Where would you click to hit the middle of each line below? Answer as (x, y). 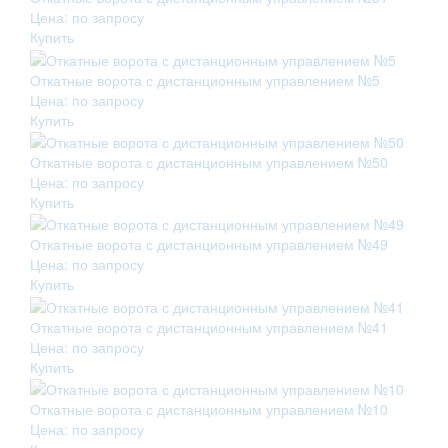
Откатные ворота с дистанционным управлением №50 (209, 161)
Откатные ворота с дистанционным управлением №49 (209, 244)
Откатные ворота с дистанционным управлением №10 (209, 408)
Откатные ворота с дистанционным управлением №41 (209, 326)
